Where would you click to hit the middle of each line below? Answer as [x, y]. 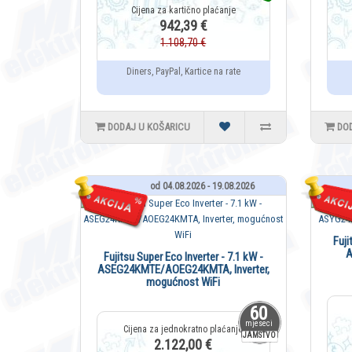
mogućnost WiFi [183, 282]
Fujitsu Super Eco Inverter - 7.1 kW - [183, 257]
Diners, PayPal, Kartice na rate [183, 72]
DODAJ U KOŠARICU [148, 127]
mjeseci [259, 324]
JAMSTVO [259, 335]
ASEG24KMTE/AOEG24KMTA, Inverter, [183, 270]
